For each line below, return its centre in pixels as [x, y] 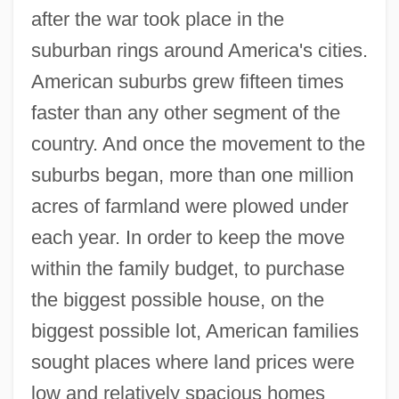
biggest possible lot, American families [195, 330]
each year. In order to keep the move [187, 237]
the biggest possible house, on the [177, 299]
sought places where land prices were [192, 362]
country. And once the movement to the [198, 143]
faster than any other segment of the [185, 112]
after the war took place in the [157, 19]
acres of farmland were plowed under [189, 206]
